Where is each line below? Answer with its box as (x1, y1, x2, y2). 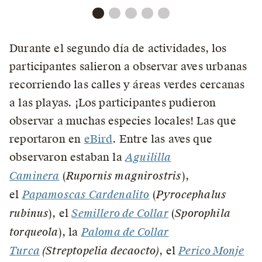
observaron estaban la (9, 150, 125, 164)
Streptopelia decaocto (46, 243, 156, 258)
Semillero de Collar (71, 206, 168, 220)
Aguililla (125, 150, 171, 164)
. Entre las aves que (112, 132, 213, 146)
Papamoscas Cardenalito (22, 187, 150, 202)
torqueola (9, 225, 58, 239)
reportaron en (9, 132, 84, 146)
